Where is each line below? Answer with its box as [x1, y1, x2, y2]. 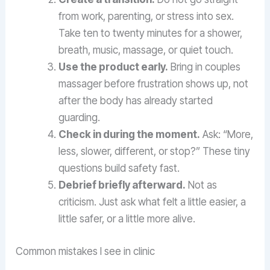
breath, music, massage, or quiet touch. [58, 44, 234, 57]
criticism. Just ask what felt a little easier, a [58, 196, 246, 209]
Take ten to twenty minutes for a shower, [58, 27, 243, 40]
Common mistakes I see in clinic [16, 245, 155, 257]
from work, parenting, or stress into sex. [58, 10, 234, 23]
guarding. [58, 111, 101, 124]
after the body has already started [58, 95, 213, 107]
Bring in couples [168, 61, 241, 74]
